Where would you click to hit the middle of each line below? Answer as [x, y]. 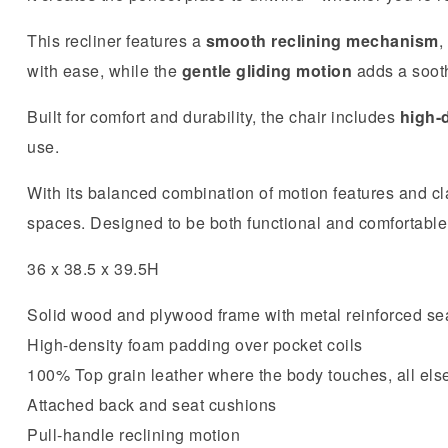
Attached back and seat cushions [152, 404]
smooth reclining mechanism [322, 40]
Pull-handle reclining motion [133, 434]
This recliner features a [116, 40]
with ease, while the [104, 70]
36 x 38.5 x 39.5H [93, 268]
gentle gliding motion [266, 70]
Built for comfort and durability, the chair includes [213, 116]
